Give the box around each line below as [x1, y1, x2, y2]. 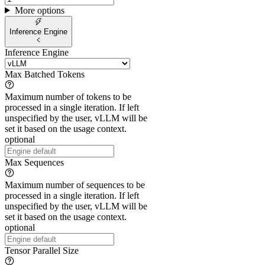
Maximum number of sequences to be [5, 180, 145, 190]
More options [14, 5, 64, 15]
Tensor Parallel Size [5, 245, 79, 256]
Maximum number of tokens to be [5, 92, 131, 102]
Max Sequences [5, 157, 64, 168]
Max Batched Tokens [5, 69, 85, 80]
